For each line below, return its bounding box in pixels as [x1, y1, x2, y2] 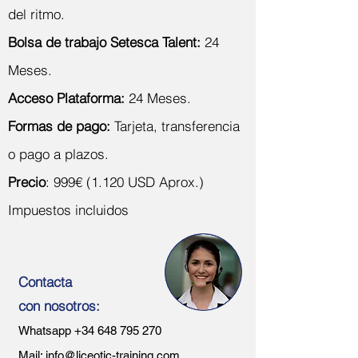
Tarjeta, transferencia [114, 117, 240, 134]
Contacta [18, 273, 72, 290]
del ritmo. [8, 6, 65, 22]
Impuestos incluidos [8, 201, 129, 218]
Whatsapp [18, 324, 74, 337]
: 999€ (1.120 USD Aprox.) [46, 173, 204, 190]
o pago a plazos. [8, 145, 109, 162]
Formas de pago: [8, 117, 114, 134]
